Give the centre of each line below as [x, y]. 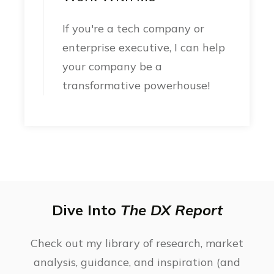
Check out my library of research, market [137, 243]
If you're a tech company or [134, 29]
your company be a [113, 67]
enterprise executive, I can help [144, 48]
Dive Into [86, 210]
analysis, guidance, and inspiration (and [137, 262]
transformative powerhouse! [136, 86]
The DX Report [171, 210]
